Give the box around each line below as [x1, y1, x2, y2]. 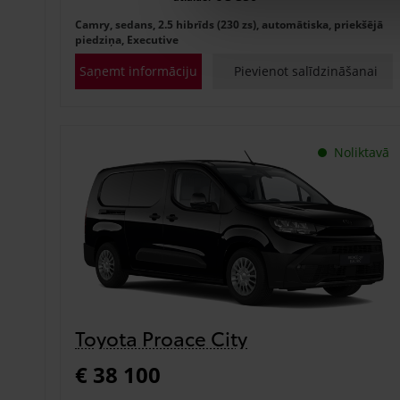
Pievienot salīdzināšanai [234, 62, 379, 79]
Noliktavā [333, 143, 389, 161]
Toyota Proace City [75, 322, 247, 351]
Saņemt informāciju [79, 62, 197, 79]
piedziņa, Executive [75, 31, 179, 47]
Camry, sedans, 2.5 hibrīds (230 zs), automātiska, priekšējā [75, 16, 383, 32]
